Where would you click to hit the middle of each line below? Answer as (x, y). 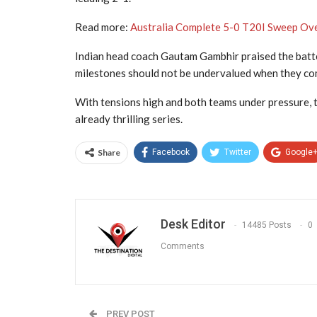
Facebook (171, 152)
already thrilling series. (129, 119)
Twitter (238, 152)
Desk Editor (193, 224)
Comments (183, 247)
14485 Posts (267, 225)
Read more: (103, 27)
